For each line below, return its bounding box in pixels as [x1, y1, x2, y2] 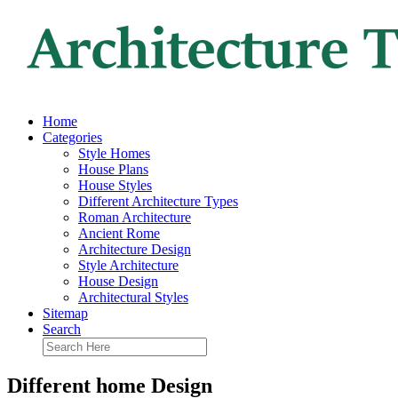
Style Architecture [78, 258, 179, 273]
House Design [78, 274, 158, 289]
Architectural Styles [78, 290, 188, 305]
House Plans [78, 162, 148, 177]
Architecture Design [78, 242, 191, 257]
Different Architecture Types [78, 194, 238, 209]
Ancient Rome [78, 226, 160, 241]
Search [43, 322, 81, 337]
